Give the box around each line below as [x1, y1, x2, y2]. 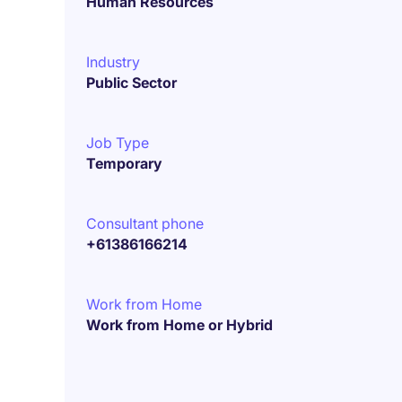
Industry [86, 53, 140, 71]
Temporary [86, 154, 162, 172]
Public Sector [86, 74, 177, 92]
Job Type [86, 134, 149, 152]
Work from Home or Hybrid [86, 316, 273, 334]
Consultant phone [86, 214, 204, 232]
